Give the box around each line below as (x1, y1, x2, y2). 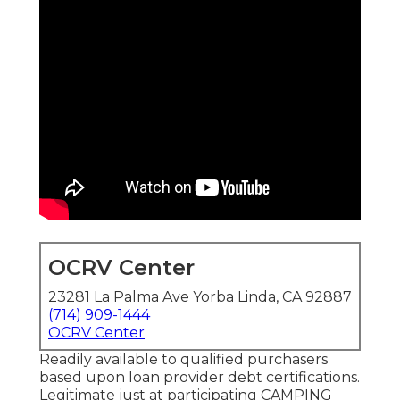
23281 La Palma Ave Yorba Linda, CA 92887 (48, 288, 352, 306)
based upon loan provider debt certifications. (39, 369, 360, 387)
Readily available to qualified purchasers (39, 351, 328, 369)
